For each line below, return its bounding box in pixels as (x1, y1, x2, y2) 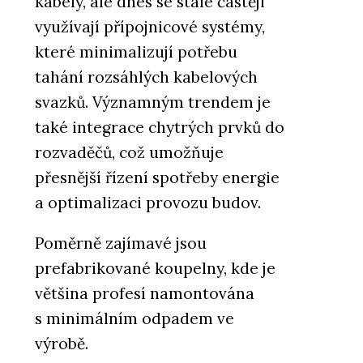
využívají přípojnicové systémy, (35, 16, 265, 36)
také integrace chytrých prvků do (35, 117, 284, 137)
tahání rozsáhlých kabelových (35, 66, 258, 87)
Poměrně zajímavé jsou (35, 233, 207, 253)
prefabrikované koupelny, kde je (35, 258, 275, 278)
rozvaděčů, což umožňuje (35, 142, 224, 162)
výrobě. (35, 333, 88, 353)
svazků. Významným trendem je (35, 92, 271, 112)
